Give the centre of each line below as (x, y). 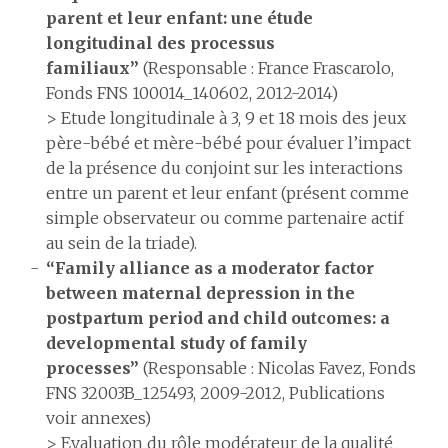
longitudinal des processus (160, 43)
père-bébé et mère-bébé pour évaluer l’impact (228, 143)
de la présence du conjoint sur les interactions (224, 168)
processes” (92, 368)
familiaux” (92, 68)
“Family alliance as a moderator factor (210, 268)
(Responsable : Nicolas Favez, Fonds (277, 368)
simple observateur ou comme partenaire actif (225, 218)
